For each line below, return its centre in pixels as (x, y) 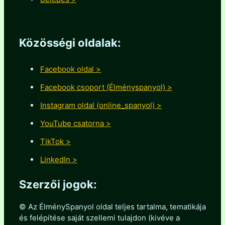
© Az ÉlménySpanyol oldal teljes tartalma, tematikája (113, 207)
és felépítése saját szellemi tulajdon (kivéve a (99, 218)
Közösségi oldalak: (70, 43)
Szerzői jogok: (58, 185)
